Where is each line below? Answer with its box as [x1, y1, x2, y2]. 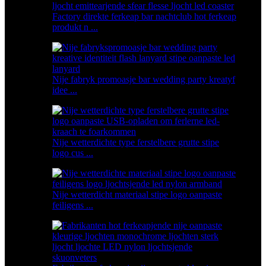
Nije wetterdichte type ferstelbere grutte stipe [52, 137, 219, 148]
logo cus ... [52, 148, 93, 159]
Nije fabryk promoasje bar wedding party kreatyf [52, 74, 235, 85]
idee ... [52, 85, 77, 96]
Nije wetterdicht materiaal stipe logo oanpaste [52, 189, 222, 200]
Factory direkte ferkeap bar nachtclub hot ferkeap [52, 11, 236, 22]
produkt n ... [52, 22, 98, 33]
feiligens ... [52, 200, 93, 211]
